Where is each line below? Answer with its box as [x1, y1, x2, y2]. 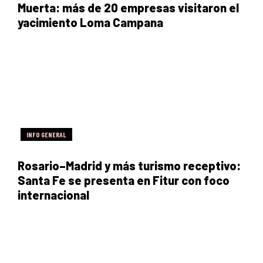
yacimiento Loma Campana [18, 15, 163, 29]
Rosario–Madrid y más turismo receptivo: [18, 158, 241, 173]
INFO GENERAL [26, 130, 66, 139]
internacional [18, 187, 89, 202]
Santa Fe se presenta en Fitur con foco [18, 173, 230, 187]
